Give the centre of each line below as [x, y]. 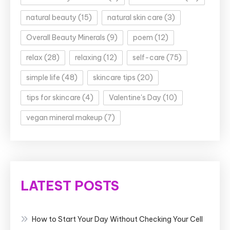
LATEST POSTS [70, 186]
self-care [149, 58]
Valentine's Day [135, 98]
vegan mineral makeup [64, 118]
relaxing [88, 58]
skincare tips [114, 78]
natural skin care [135, 18]
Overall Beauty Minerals [66, 38]
